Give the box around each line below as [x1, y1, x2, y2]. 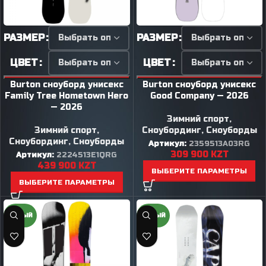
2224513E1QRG [56, 150, 118, 160]
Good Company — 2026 [150, 90, 249, 101]
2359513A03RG [189, 138, 251, 148]
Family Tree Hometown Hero [5, 90, 129, 101]
